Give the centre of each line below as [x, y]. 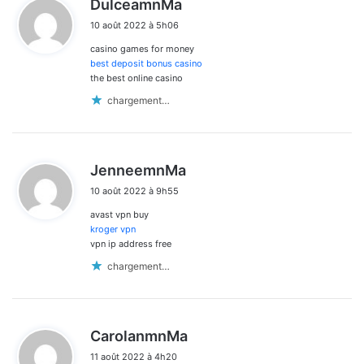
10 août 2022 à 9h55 [134, 191]
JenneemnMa [138, 170]
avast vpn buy [119, 214]
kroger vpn [113, 229]
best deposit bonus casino [146, 63]
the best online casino [136, 78]
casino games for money [142, 48]
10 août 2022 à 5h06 [134, 25]
